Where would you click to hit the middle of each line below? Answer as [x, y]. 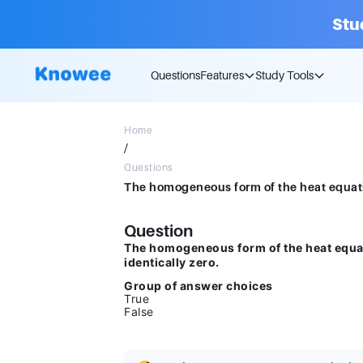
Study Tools [284, 75]
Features [222, 75]
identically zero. [172, 262]
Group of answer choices [199, 286]
